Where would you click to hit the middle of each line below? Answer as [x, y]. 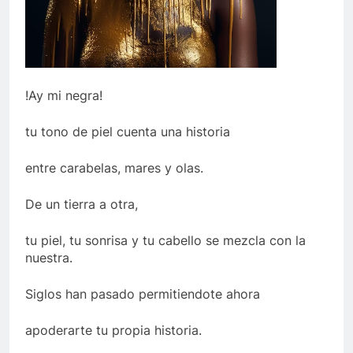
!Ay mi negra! [64, 96]
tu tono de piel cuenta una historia [128, 132]
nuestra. [49, 258]
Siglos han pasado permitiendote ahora [143, 294]
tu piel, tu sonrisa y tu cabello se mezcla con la [165, 241]
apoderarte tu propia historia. [113, 331]
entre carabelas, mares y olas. [114, 168]
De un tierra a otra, [82, 204]
